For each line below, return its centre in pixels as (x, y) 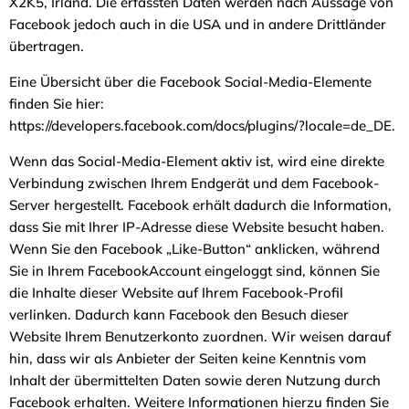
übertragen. (48, 46)
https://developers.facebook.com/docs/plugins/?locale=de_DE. (204, 125)
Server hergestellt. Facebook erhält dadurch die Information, (200, 204)
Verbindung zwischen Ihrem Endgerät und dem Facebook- (194, 183)
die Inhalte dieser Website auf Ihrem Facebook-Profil (176, 292)
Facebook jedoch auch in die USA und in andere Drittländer (198, 24)
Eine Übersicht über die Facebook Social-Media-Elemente (190, 81)
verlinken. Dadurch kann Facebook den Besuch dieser (179, 314)
